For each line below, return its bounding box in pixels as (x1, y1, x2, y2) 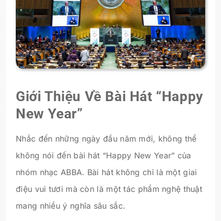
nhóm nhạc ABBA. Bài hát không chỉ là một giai (16, 167, 197, 177)
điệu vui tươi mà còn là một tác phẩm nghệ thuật (16, 184, 203, 194)
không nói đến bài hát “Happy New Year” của (16, 150, 191, 160)
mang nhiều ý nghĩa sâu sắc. (16, 200, 126, 211)
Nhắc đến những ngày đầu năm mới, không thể (16, 133, 197, 144)
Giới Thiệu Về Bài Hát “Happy (16, 88, 203, 105)
